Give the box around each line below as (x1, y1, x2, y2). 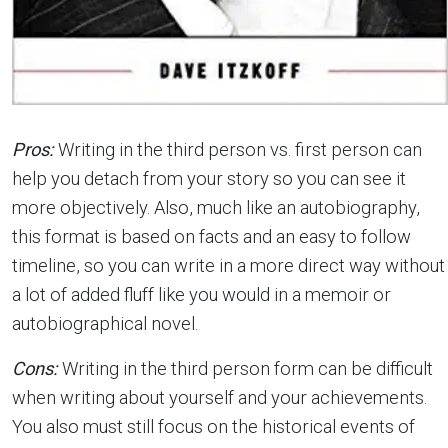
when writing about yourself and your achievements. (12, 386, 427, 408)
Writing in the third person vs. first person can (58, 138, 422, 160)
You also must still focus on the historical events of (12, 415, 415, 437)
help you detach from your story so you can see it (12, 167, 406, 189)
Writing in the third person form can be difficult (62, 357, 433, 379)
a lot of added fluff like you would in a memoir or (12, 283, 391, 305)
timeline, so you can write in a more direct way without (12, 254, 445, 276)
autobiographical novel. (12, 312, 198, 334)
